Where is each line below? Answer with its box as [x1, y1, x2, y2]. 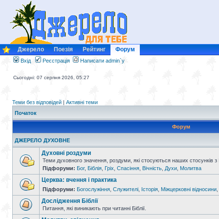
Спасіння [117, 165, 139, 171]
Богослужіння [77, 186, 110, 192]
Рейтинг [83, 46, 106, 53]
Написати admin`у [80, 58, 125, 64]
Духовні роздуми [42, 150, 91, 156]
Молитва [180, 165, 201, 171]
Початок [15, 110, 37, 116]
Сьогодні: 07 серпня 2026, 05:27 [13, 75, 89, 80]
